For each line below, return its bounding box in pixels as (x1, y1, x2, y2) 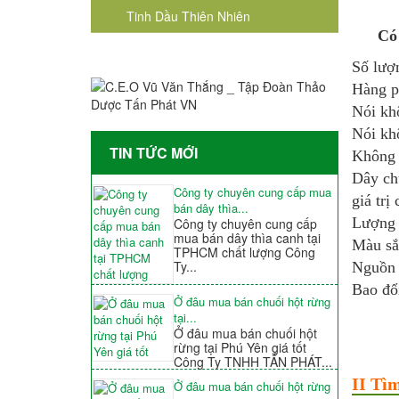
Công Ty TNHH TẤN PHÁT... (173, 353, 332, 371)
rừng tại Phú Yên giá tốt (173, 338, 306, 357)
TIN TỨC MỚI (110, 142, 198, 164)
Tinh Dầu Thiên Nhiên (126, 7, 250, 26)
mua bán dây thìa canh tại (173, 229, 321, 248)
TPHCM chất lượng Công (173, 243, 315, 262)
